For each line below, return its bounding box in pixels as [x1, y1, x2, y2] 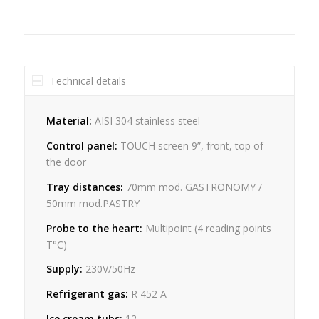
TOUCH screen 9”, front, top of [120, 138, 263, 152]
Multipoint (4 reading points [145, 221, 271, 235]
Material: [46, 113, 92, 127]
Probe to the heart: [46, 221, 145, 235]
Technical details [49, 74, 126, 88]
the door [46, 155, 86, 169]
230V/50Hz [82, 262, 135, 276]
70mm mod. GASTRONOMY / [125, 179, 262, 194]
